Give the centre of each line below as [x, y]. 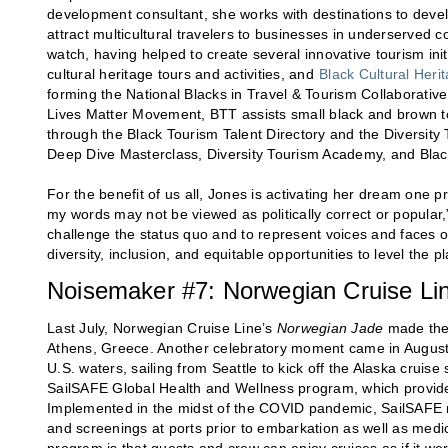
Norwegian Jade [330, 328]
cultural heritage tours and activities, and [182, 74]
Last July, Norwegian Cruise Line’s [162, 328]
